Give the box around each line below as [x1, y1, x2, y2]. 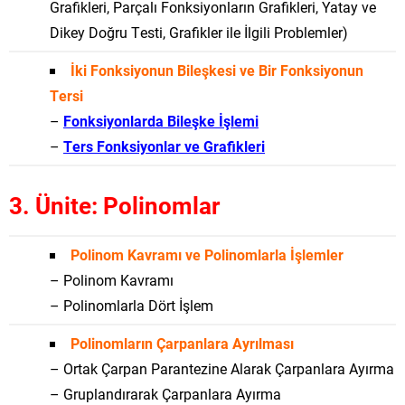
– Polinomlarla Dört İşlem [50, 296, 213, 315]
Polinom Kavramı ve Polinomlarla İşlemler [71, 245, 344, 264]
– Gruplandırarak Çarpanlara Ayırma [50, 384, 281, 403]
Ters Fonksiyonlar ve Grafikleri [63, 137, 265, 155]
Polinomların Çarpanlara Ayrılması [71, 334, 294, 353]
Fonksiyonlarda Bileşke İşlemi [63, 111, 259, 130]
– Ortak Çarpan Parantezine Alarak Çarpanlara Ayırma [50, 359, 394, 378]
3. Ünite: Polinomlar [9, 190, 220, 221]
